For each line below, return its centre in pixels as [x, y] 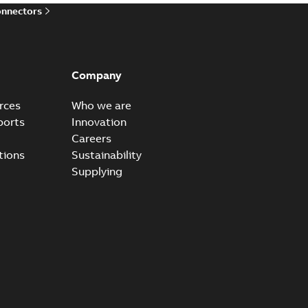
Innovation [99, 122]
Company [96, 75]
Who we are [101, 105]
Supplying [97, 171]
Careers [91, 138]
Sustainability [106, 155]
